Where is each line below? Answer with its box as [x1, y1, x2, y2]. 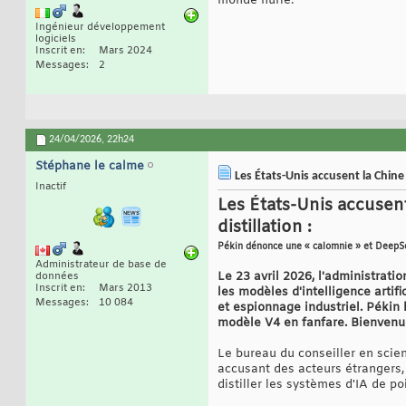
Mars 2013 [99, 282, 152, 295]
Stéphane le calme [35, 159, 144, 175]
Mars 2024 [99, 44, 152, 58]
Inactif [35, 180, 66, 194]
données [35, 270, 79, 284]
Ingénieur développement [35, 21, 165, 34]
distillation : [217, 217, 312, 239]
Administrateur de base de [35, 258, 167, 272]
